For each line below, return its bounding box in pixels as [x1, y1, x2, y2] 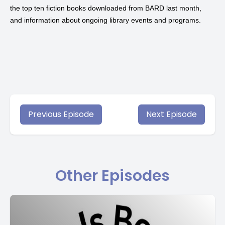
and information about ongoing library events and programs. [10, 16, 201, 24]
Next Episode [146, 108, 197, 120]
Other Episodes [55, 165, 170, 186]
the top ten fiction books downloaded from [10, 4, 145, 12]
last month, [164, 4, 201, 12]
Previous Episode [28, 108, 94, 120]
